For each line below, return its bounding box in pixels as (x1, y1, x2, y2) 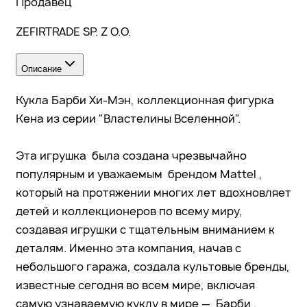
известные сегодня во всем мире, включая (16, 277, 255, 293)
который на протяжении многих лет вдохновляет (16, 184, 291, 200)
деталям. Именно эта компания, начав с (16, 240, 241, 256)
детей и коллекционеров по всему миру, (16, 203, 243, 219)
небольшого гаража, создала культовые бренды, (16, 258, 290, 274)
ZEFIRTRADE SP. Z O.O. (16, 23, 131, 39)
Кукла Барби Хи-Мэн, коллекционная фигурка (16, 92, 274, 108)
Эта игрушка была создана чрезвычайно (16, 147, 247, 163)
